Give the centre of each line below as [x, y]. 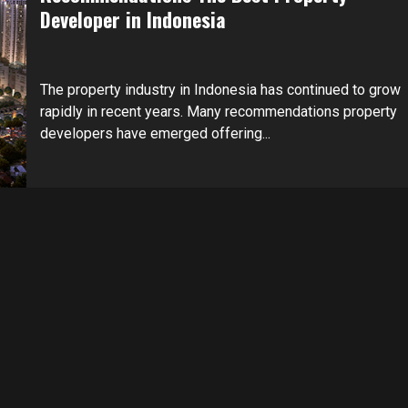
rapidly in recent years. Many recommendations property [218, 111]
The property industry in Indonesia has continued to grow [220, 89]
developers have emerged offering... [155, 133]
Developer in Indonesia [133, 19]
